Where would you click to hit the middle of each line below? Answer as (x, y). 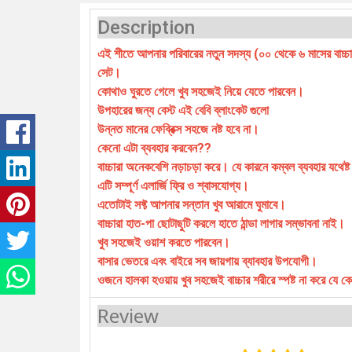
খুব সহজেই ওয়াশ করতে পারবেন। (164, 243)
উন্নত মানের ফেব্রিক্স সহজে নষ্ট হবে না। (178, 130)
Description (146, 28)
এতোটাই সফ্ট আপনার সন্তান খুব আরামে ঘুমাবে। (192, 205)
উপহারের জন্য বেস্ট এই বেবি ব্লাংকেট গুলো (183, 111)
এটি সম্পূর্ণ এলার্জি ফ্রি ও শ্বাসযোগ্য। (173, 186)
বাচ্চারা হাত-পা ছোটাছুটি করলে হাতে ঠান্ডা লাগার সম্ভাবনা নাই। (221, 224)
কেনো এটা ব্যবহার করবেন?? (154, 148)
